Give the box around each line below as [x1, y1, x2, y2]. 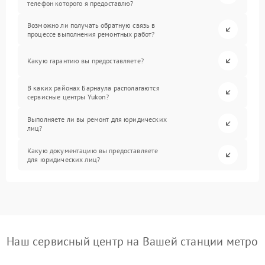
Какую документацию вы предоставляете [27, 146, 159, 155]
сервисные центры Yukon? [27, 92, 109, 101]
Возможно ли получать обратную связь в [27, 20, 156, 30]
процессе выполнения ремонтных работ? [27, 29, 155, 38]
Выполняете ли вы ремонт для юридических [27, 114, 167, 124]
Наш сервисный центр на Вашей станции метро [7, 234, 258, 249]
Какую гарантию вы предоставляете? [27, 56, 144, 65]
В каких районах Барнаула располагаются [27, 83, 160, 92]
